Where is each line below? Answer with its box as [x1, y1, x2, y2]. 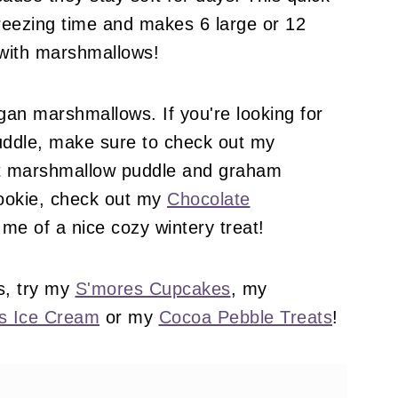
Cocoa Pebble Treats [158, 307, 332, 327]
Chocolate [167, 189, 251, 209]
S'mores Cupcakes [75, 279, 231, 298]
